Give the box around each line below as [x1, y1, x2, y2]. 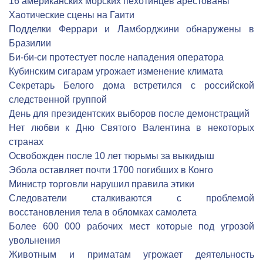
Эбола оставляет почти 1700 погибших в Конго [9, 165, 213, 175]
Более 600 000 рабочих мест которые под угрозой [9, 221, 254, 231]
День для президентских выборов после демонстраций [9, 109, 249, 119]
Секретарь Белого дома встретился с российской [9, 80, 254, 90]
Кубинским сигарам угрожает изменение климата [9, 66, 223, 76]
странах [9, 137, 43, 147]
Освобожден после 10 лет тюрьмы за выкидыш [9, 151, 214, 161]
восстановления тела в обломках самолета [9, 207, 197, 217]
